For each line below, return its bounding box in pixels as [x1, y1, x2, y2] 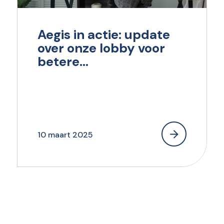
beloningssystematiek [37, 66, 174, 84]
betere [37, 53, 79, 70]
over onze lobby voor [37, 39, 165, 57]
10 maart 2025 [37, 129, 93, 140]
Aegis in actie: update [37, 26, 170, 43]
